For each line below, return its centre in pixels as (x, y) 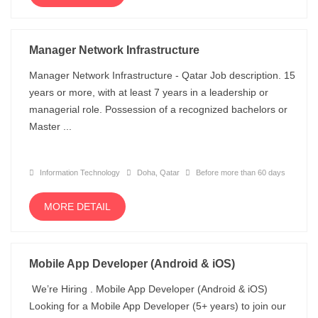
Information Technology (79, 172)
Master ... (50, 126)
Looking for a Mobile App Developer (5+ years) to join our (158, 306)
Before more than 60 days (240, 172)
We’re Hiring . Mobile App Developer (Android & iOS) (150, 289)
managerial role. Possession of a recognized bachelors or (158, 109)
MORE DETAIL (77, 207)
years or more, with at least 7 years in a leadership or (149, 92)
